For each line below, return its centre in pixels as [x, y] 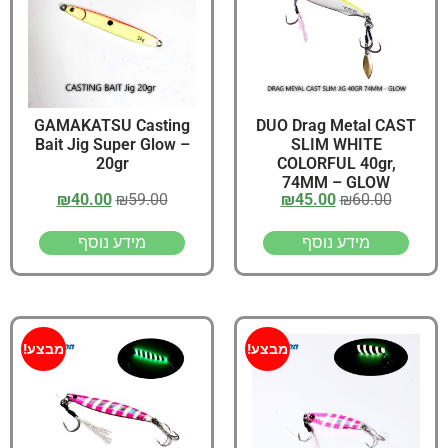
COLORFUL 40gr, [336, 163]
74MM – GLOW [336, 182]
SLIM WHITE [336, 144]
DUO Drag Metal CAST [336, 125]
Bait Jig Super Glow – [112, 144]
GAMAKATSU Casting [112, 125]
